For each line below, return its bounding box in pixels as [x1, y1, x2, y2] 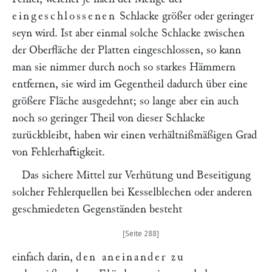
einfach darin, [12, 251, 76, 263]
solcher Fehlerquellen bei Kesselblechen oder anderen [12, 186, 252, 198]
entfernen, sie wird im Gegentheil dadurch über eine [12, 78, 248, 90]
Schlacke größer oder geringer [116, 10, 254, 22]
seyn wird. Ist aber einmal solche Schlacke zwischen [12, 27, 245, 39]
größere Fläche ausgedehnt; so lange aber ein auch [12, 95, 239, 107]
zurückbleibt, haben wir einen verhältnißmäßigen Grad [12, 129, 257, 141]
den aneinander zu [76, 251, 185, 263]
